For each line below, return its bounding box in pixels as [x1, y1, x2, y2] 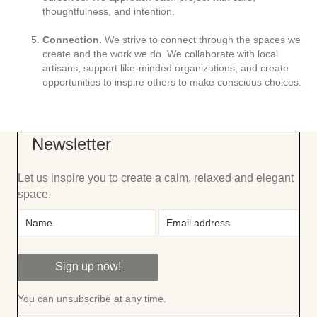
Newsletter [32, 134, 111, 154]
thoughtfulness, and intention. [42, 6, 175, 17]
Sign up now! [55, 260, 121, 272]
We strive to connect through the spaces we [102, 34, 301, 45]
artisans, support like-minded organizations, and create [42, 62, 289, 74]
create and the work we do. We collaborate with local [42, 48, 278, 59]
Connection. [42, 34, 102, 45]
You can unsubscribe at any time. [18, 293, 166, 304]
